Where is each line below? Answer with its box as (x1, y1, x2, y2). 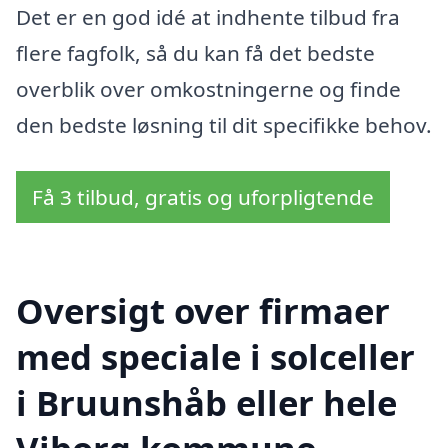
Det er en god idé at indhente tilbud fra (16, 3, 400, 32)
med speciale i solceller (16, 332, 415, 380)
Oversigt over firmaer (16, 286, 390, 334)
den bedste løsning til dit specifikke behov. (16, 111, 432, 140)
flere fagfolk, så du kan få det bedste (16, 39, 375, 68)
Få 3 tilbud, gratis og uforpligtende (32, 182, 374, 211)
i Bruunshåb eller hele (16, 378, 397, 426)
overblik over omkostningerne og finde (16, 75, 401, 104)
